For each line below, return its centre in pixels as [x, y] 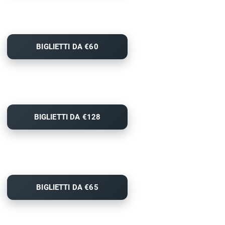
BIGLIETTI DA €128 [67, 117]
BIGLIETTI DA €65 [67, 188]
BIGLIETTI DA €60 [67, 47]
